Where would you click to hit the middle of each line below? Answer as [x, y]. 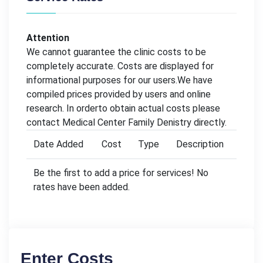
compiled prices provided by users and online [119, 94]
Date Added [58, 144]
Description [200, 144]
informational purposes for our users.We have [119, 80]
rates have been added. [82, 187]
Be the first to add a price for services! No [121, 173]
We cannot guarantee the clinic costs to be [116, 52]
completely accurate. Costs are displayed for [120, 66]
